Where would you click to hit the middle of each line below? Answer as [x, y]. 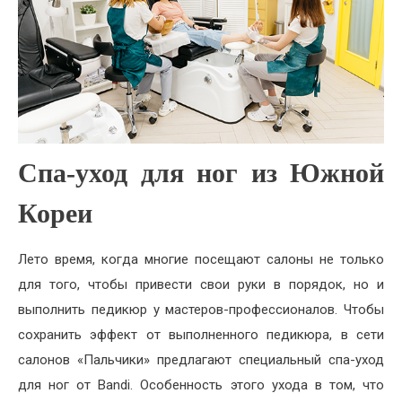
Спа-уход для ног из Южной [201, 173]
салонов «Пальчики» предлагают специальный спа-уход [201, 360]
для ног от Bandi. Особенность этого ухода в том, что [201, 385]
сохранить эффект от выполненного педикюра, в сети [201, 335]
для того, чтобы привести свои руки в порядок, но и [201, 285]
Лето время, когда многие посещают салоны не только [201, 260]
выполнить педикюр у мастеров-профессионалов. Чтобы [201, 310]
